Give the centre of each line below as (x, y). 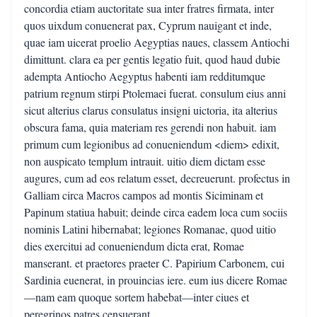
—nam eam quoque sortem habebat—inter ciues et (137, 297)
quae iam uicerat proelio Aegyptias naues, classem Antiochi (157, 42)
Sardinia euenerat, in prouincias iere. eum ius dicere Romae (156, 280)
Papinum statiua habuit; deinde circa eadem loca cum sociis (156, 212)
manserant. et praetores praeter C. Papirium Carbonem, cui (154, 263)
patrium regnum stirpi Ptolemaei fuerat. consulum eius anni (155, 93)
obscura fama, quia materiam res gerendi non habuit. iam (150, 127)
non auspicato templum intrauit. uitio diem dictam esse (145, 161)
